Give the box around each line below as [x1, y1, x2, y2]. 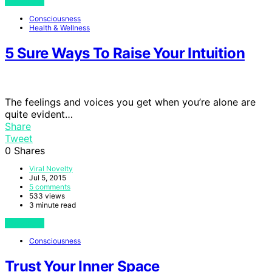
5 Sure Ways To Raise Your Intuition [5, 44, 245, 63]
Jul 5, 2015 [29, 173, 66, 183]
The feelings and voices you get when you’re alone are [5, 96, 256, 109]
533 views [29, 191, 65, 201]
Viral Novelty [29, 164, 73, 174]
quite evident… [5, 108, 73, 121]
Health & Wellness [29, 23, 90, 33]
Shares [14, 144, 45, 157]
